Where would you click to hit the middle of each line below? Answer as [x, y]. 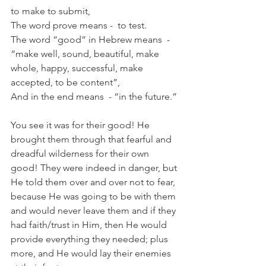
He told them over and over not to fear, [94, 182]
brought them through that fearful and [92, 139]
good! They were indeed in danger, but [95, 168]
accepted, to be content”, [65, 82]
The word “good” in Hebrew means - [93, 39]
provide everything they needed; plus [91, 239]
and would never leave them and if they [94, 210]
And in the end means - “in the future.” [94, 96]
